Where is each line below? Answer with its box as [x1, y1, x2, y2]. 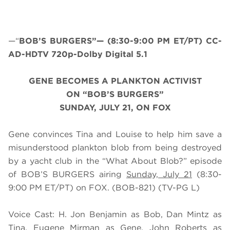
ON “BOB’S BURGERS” [66, 89, 164, 100]
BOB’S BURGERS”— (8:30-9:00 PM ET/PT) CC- [19, 36, 222, 46]
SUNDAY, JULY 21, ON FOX [59, 103, 171, 113]
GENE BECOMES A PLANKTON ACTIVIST [28, 76, 202, 86]
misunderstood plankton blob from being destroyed [8, 143, 222, 153]
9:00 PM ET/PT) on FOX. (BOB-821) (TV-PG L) [8, 183, 200, 193]
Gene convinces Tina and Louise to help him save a [8, 129, 222, 140]
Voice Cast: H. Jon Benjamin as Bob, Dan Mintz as [8, 209, 222, 220]
